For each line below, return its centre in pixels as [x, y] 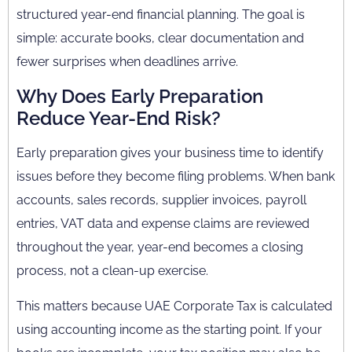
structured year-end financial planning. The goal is [161, 15]
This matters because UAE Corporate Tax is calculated [174, 306]
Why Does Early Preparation [140, 96]
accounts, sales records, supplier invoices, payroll [161, 200]
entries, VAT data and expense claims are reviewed [163, 224]
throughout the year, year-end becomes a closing [160, 247]
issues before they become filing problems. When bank [176, 176]
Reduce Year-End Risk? [119, 118]
